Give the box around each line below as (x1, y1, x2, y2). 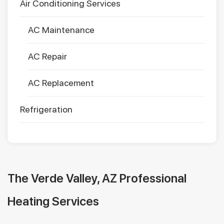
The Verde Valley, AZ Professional (7, 171, 186, 186)
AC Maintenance (28, 24, 94, 35)
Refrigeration (20, 104, 72, 115)
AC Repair (28, 51, 67, 62)
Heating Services (7, 194, 99, 209)
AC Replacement (28, 77, 94, 88)
